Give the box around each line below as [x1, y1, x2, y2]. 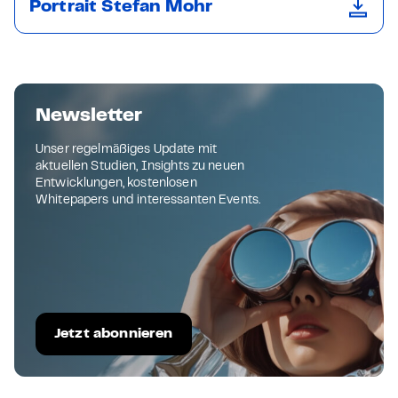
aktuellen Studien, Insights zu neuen [36, 162, 245, 172]
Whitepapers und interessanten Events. [36, 195, 261, 206]
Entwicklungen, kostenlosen [36, 179, 197, 189]
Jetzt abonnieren [54, 328, 173, 340]
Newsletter [36, 107, 142, 124]
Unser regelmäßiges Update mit [36, 145, 218, 155]
